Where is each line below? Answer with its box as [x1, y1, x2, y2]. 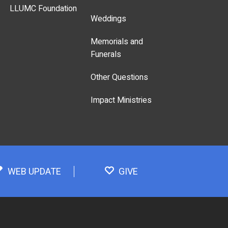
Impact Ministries [91, 94, 152, 107]
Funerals [91, 48, 122, 61]
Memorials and [91, 36, 144, 48]
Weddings [91, 13, 127, 25]
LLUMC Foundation [10, 3, 77, 15]
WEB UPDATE [7, 165, 61, 179]
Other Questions [91, 71, 149, 84]
